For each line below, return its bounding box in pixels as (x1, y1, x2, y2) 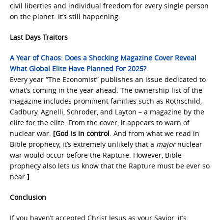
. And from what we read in (110, 129, 199, 138)
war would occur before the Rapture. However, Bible (10, 150, 182, 160)
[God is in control (53, 129, 110, 138)
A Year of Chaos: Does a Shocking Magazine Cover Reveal (10, 53, 196, 62)
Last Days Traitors (10, 32, 68, 42)
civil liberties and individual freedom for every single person (10, 1, 209, 10)
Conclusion (10, 192, 46, 202)
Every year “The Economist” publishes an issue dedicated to (10, 75, 206, 84)
